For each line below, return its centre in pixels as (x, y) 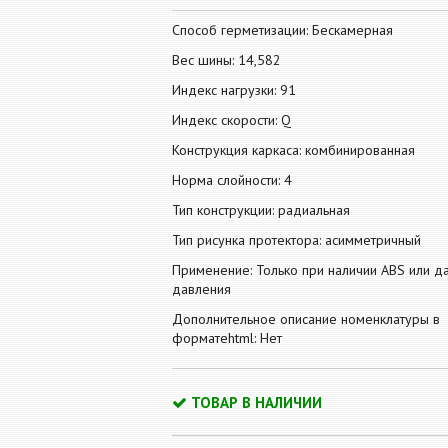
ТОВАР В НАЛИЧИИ (256, 402)
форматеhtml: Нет (227, 338)
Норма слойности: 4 (232, 180)
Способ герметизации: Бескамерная (282, 30)
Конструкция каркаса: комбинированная (293, 150)
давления (201, 289)
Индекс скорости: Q (231, 120)
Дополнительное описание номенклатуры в (306, 319)
